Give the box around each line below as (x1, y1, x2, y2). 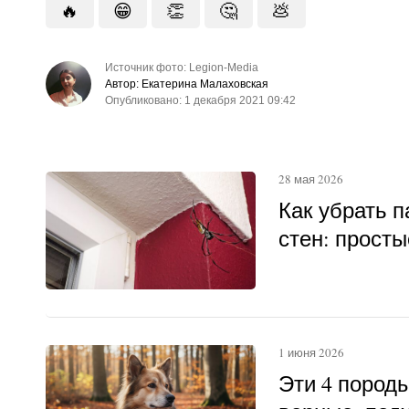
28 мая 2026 (278, 170, 343, 187)
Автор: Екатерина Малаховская (104, 77, 268, 90)
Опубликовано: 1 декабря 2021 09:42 (104, 93, 296, 107)
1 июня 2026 (278, 343, 344, 361)
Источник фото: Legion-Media (104, 60, 258, 74)
